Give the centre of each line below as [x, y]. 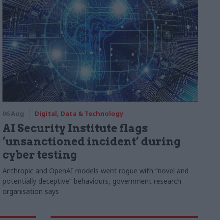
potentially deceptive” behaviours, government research [92, 181]
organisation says [30, 192]
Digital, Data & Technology [79, 114]
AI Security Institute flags [75, 128]
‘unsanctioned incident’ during [91, 142]
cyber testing [40, 155]
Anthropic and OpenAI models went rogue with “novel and [95, 171]
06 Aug [13, 114]
